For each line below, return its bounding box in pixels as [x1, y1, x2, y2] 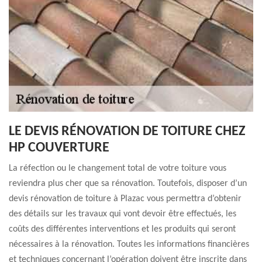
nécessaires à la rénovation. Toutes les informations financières [9, 240, 249, 249]
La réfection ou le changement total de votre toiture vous [9, 164, 226, 173]
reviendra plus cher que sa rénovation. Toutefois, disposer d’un [9, 179, 247, 188]
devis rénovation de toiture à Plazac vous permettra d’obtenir [9, 194, 242, 204]
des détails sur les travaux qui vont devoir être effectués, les [9, 209, 236, 219]
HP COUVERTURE [9, 141, 109, 155]
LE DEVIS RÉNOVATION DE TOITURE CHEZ [9, 125, 245, 139]
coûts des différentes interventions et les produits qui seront [9, 225, 236, 234]
